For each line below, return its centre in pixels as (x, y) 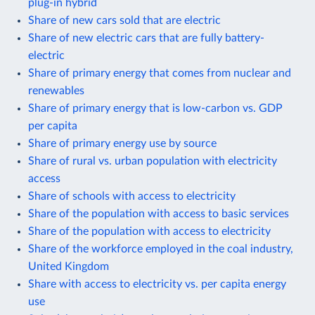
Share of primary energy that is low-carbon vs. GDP (155, 108)
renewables (56, 90)
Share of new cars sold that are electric (124, 20)
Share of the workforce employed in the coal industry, (161, 249)
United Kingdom (69, 266)
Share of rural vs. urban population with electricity (153, 161)
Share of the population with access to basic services (159, 213)
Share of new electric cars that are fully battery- (146, 38)
